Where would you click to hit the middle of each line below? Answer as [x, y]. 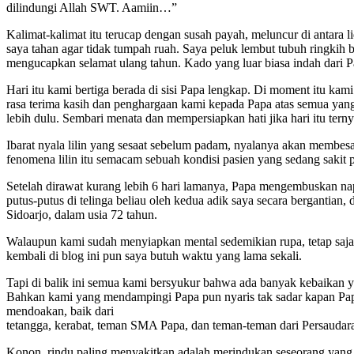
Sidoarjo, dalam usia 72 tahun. [82, 214]
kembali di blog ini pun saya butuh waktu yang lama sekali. [154, 255]
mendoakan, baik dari [60, 311]
